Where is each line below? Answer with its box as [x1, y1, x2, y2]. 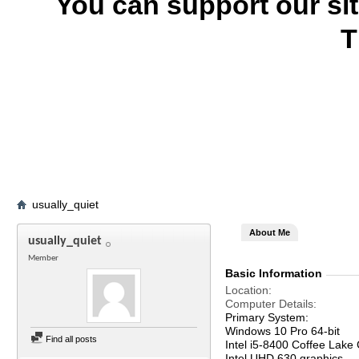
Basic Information [225, 267, 322, 280]
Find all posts [43, 334, 97, 344]
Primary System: [225, 311, 309, 324]
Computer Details [225, 297, 313, 310]
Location [225, 284, 268, 296]
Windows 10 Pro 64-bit [225, 325, 340, 337]
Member [28, 254, 58, 263]
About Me [249, 228, 290, 237]
